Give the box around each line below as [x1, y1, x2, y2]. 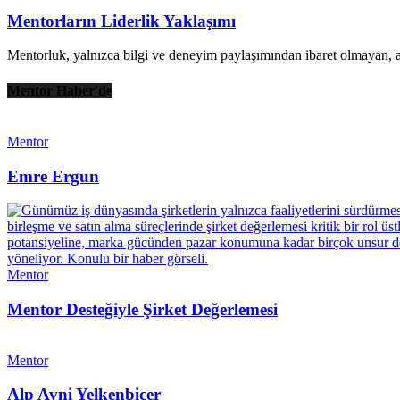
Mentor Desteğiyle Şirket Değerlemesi [7, 300, 278, 319]
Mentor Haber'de [7, 82, 112, 98]
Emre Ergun [7, 166, 99, 186]
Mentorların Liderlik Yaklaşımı [7, 11, 236, 30]
